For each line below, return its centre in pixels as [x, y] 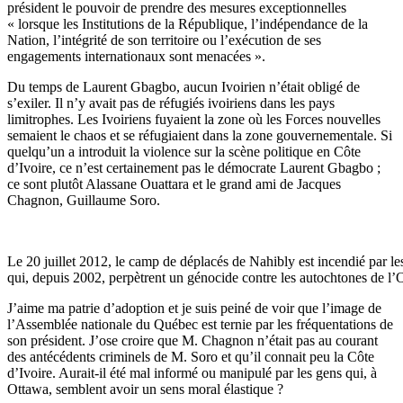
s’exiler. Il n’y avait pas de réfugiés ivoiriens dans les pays [171, 103]
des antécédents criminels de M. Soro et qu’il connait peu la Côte [191, 356]
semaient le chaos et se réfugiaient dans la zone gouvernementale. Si [200, 135]
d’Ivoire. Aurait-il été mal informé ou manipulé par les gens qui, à [192, 372]
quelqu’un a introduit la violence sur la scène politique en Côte [184, 151]
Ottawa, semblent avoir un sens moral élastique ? [145, 389]
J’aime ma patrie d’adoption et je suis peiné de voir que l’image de [194, 308]
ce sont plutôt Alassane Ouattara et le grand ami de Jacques [174, 184]
